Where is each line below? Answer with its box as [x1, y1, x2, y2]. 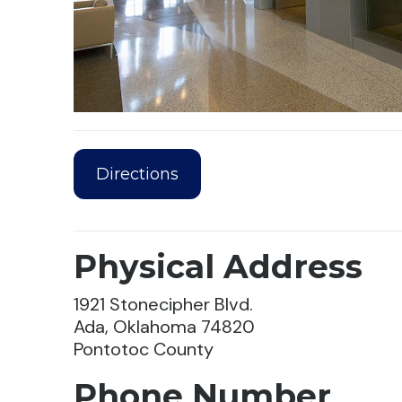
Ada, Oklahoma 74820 [74, 315, 256, 339]
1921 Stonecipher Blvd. [74, 293, 254, 317]
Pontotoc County [74, 337, 214, 362]
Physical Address [74, 247, 363, 287]
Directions [96, 163, 179, 184]
